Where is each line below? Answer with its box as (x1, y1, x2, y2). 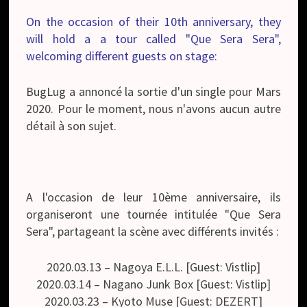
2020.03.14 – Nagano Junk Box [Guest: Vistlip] (36, 275, 271, 292)
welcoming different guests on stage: (26, 47, 218, 64)
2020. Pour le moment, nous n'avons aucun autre (26, 100, 281, 116)
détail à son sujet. (26, 117, 117, 134)
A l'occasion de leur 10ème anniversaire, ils (26, 188, 281, 205)
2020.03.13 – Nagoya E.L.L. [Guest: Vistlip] (46, 258, 260, 275)
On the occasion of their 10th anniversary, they (26, 13, 281, 29)
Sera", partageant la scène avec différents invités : (26, 223, 280, 239)
